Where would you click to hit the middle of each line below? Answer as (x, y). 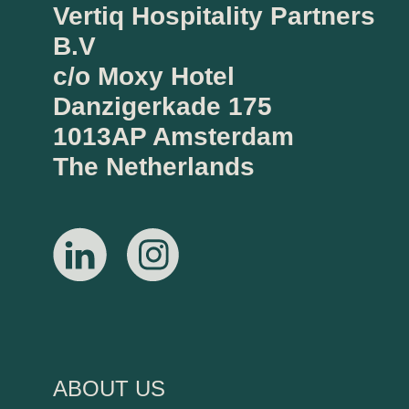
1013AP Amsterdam (173, 136)
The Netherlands (154, 166)
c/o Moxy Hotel (144, 76)
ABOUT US (109, 388)
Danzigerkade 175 (163, 106)
